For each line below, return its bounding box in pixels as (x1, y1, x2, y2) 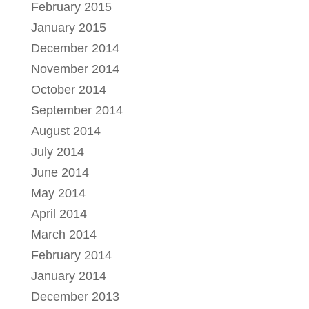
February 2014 (30, 248, 112, 262)
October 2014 (30, 82, 106, 97)
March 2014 (30, 227, 97, 241)
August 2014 (30, 123, 101, 138)
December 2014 (30, 41, 119, 55)
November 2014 (30, 61, 119, 76)
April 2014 (30, 206, 87, 221)
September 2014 (30, 103, 123, 117)
